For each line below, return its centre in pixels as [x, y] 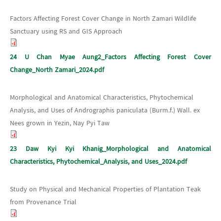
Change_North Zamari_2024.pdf [57, 70]
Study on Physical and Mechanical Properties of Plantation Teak [105, 189]
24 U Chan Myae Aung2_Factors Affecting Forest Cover [110, 57]
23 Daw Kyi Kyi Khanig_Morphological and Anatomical [110, 149]
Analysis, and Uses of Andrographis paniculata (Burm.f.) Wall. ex [105, 110]
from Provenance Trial [43, 202]
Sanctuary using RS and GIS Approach [66, 31]
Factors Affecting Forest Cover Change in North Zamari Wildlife [103, 18]
